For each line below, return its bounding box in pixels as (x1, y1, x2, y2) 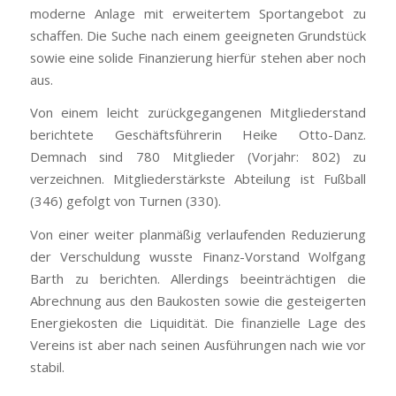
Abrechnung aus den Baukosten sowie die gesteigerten (29, 291, 367, 309)
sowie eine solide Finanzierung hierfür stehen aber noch (29, 48, 367, 66)
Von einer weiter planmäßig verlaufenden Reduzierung (29, 225, 367, 243)
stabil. (29, 357, 65, 376)
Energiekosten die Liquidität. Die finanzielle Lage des (29, 313, 367, 331)
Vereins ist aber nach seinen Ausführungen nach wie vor (29, 335, 367, 354)
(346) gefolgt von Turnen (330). (29, 192, 221, 210)
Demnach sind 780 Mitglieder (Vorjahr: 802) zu (29, 148, 367, 166)
